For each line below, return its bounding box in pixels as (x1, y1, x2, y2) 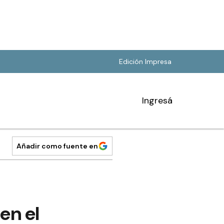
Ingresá (142, 94, 172, 106)
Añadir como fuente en (16, 141, 98, 150)
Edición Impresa (119, 57, 171, 66)
